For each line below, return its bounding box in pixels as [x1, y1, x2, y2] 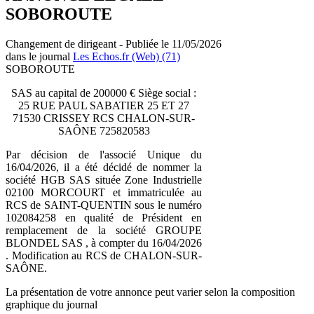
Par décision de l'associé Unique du [6, 148, 202, 161]
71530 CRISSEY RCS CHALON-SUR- [13, 111, 195, 124]
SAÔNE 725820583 [57, 124, 150, 137]
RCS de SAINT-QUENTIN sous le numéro [6, 198, 202, 211]
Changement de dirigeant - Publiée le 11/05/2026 [6, 37, 221, 50]
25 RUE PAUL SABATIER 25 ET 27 [18, 99, 189, 111]
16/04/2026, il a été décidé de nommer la [6, 161, 202, 173]
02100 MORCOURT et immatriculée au [6, 186, 202, 198]
